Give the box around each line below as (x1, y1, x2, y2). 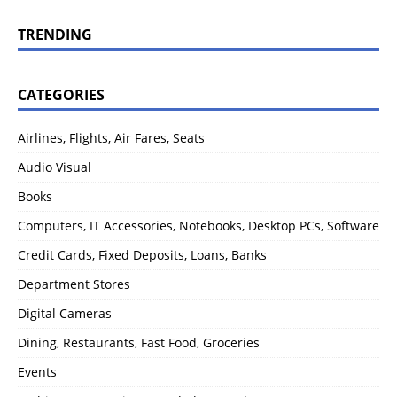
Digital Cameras (18, 305, 112, 323)
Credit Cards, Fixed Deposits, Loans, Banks (18, 246, 267, 264)
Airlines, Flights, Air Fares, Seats (18, 129, 205, 147)
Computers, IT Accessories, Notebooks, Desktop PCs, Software (18, 217, 379, 235)
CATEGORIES (18, 85, 105, 105)
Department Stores (18, 276, 130, 293)
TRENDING (18, 25, 92, 45)
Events (18, 363, 57, 381)
